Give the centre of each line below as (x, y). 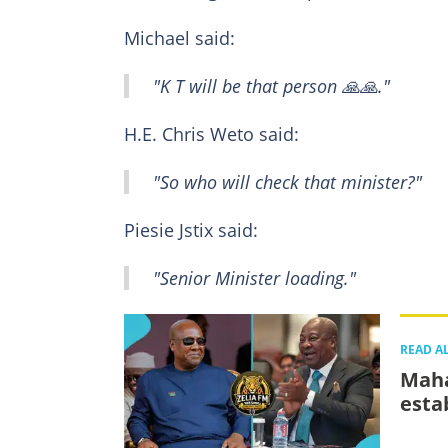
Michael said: (179, 38)
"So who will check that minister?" (287, 182)
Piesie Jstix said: (191, 230)
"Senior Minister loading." (254, 278)
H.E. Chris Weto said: (211, 134)
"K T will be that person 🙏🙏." (271, 86)
